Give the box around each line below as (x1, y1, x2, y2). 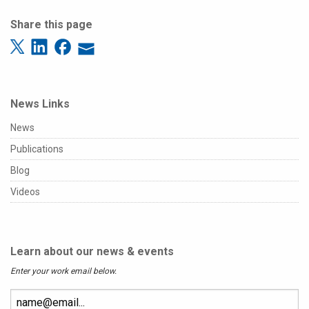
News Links (10, 97, 70, 110)
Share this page (10, 18, 92, 31)
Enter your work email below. (10, 266, 117, 276)
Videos (10, 186, 40, 197)
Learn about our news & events (10, 244, 174, 258)
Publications (10, 143, 63, 154)
